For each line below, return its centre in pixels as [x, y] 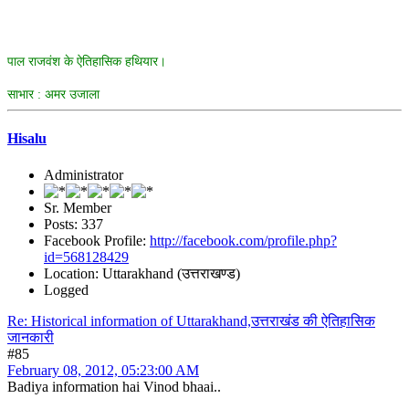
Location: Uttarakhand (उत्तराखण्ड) [142, 273]
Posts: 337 [73, 224]
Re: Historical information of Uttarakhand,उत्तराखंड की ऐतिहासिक [191, 320]
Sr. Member [78, 207]
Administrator [84, 174]
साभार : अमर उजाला [53, 94]
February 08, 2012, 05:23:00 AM [103, 370]
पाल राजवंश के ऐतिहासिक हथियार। [87, 62]
